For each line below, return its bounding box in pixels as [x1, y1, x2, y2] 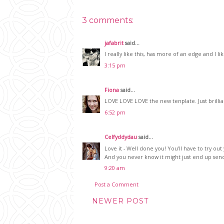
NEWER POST [92, 196, 148, 206]
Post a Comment [94, 180, 138, 188]
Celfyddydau [104, 133, 137, 141]
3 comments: [82, 15, 133, 25]
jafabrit [104, 38, 123, 46]
